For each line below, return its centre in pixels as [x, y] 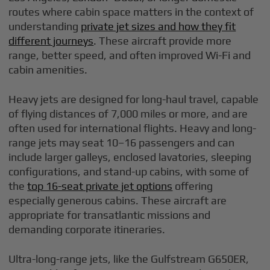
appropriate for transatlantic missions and [110, 215]
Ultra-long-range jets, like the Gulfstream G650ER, [129, 259]
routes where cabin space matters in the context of [131, 12]
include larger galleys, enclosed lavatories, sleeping [130, 157]
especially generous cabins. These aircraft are [118, 201]
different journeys [51, 41]
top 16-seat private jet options [100, 186]
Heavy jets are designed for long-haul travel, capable [134, 99]
